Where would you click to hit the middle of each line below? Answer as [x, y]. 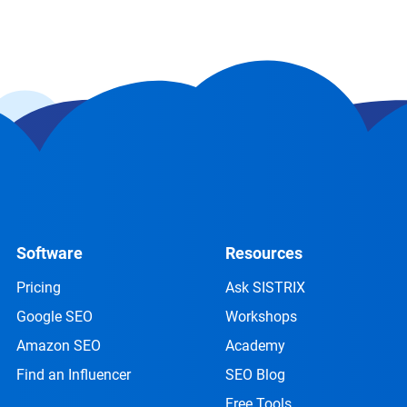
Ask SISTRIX [265, 288]
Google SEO [55, 317]
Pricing [39, 288]
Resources [264, 253]
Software [50, 253]
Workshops [261, 317]
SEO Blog [255, 375]
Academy [255, 346]
